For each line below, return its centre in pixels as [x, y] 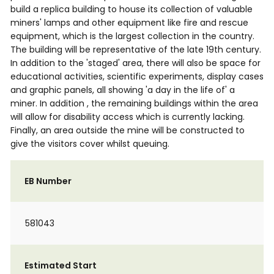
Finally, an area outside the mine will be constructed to [128, 130]
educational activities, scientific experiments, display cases [137, 76]
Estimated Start [61, 265]
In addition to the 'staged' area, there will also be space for [135, 63]
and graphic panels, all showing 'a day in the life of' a [123, 90]
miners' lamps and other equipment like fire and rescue [129, 23]
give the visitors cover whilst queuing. [90, 144]
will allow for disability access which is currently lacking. [128, 117]
